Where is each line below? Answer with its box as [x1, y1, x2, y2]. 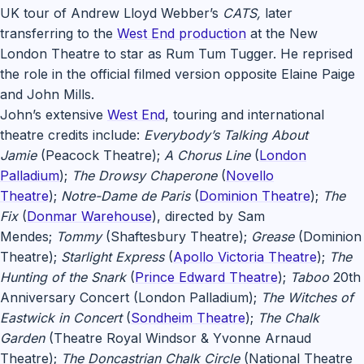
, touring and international [165, 106, 324, 123]
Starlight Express [61, 249, 164, 265]
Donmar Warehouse [27, 208, 152, 224]
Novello [226, 167, 274, 184]
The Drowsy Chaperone [71, 167, 217, 184]
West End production [117, 25, 246, 41]
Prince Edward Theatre [135, 269, 278, 285]
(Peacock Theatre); [37, 147, 164, 163]
